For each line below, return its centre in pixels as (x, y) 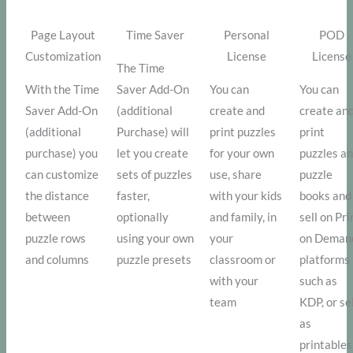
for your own (242, 154)
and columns (58, 260)
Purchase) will (153, 132)
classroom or (243, 260)
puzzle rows (56, 239)
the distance (58, 196)
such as (319, 281)
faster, (134, 196)
